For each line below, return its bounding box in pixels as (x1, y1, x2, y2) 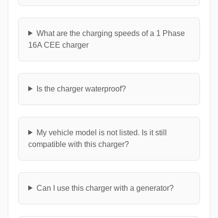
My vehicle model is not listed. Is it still (36, 128, 167, 137)
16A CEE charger (28, 40, 89, 49)
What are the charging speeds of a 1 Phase (36, 29, 185, 37)
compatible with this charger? (28, 140, 129, 148)
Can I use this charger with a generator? (36, 183, 174, 192)
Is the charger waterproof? (36, 84, 126, 93)
